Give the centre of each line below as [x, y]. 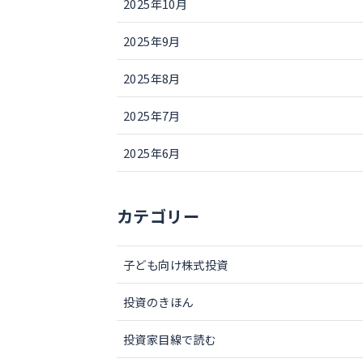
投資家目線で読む [170, 339]
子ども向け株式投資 [176, 264]
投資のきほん [158, 301]
